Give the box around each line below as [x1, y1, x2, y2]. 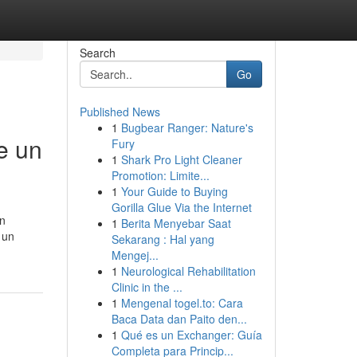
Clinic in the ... [111, 279, 182, 295]
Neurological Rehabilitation [120, 263, 256, 279]
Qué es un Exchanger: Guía [120, 327, 262, 343]
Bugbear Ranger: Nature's [120, 120, 253, 135]
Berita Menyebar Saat [120, 215, 231, 231]
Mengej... [111, 247, 159, 263]
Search [79, 45, 116, 61]
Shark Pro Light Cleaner [120, 151, 242, 167]
